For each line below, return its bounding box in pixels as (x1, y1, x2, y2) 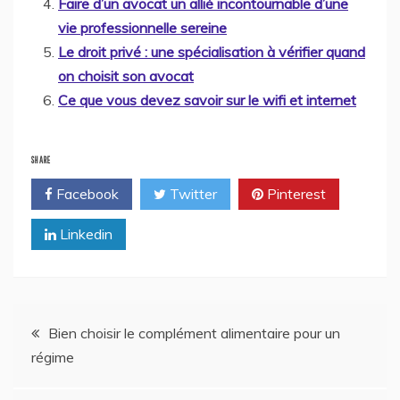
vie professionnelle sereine (58, 18, 227, 37)
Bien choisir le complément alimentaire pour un (48, 323, 340, 342)
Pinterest (263, 184, 326, 203)
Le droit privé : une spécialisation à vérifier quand (58, 42, 365, 61)
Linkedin (56, 224, 112, 243)
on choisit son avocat (58, 66, 194, 85)
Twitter (166, 184, 217, 203)
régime (31, 347, 74, 366)
